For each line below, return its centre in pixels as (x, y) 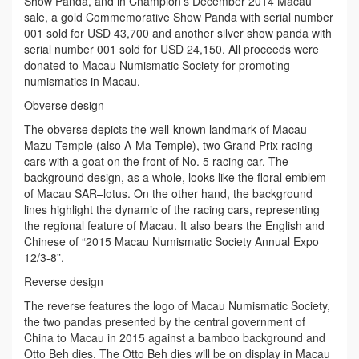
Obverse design (64, 105)
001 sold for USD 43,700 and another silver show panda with (178, 32)
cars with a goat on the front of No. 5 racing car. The (156, 161)
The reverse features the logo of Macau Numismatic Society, (177, 305)
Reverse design (64, 281)
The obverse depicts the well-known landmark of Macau (165, 129)
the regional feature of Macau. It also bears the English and (174, 225)
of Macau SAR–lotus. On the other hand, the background (168, 193)
